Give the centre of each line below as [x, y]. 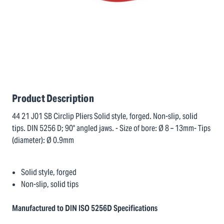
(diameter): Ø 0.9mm [43, 140]
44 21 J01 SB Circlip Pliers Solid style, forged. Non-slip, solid [105, 116]
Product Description [53, 98]
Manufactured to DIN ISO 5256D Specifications [85, 208]
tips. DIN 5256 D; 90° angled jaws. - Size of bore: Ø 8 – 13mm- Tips [111, 128]
